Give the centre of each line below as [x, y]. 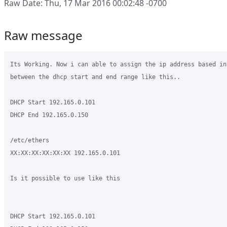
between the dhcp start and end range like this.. [95, 77]
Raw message [43, 35]
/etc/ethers [30, 140]
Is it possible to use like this [65, 178]
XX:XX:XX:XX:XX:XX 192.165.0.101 [65, 153]
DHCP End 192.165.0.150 [49, 115]
